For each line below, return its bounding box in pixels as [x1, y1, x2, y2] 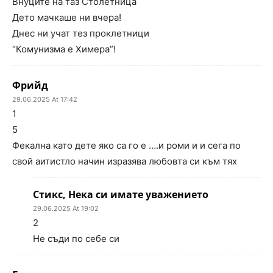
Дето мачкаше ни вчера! [12, 12, 121, 23]
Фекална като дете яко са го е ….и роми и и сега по [12, 140, 241, 151]
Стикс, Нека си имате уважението [33, 188, 208, 201]
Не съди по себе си [33, 233, 119, 244]
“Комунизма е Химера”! [12, 43, 116, 55]
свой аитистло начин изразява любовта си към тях [12, 155, 237, 167]
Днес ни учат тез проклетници [12, 27, 149, 39]
